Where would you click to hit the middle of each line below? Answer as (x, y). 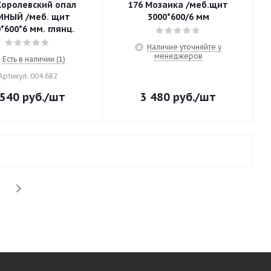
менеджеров (178, 56)
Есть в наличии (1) (34, 59)
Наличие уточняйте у (184, 47)
